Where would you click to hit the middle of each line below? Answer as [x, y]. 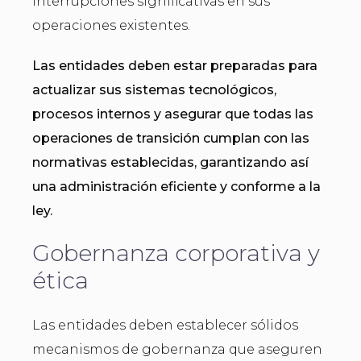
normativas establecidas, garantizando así [170, 162]
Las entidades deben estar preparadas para [175, 65]
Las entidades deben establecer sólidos [165, 325]
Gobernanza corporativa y [176, 253]
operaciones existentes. [111, 25]
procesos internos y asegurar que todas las [173, 114]
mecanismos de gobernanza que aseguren [177, 349]
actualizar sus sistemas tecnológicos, [154, 89]
